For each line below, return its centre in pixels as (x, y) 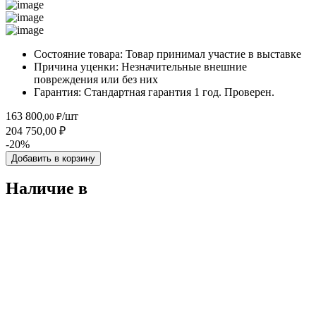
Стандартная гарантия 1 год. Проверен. (178, 92)
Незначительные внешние (184, 66)
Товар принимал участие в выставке (213, 54)
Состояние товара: (80, 54)
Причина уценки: (78, 66)
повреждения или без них (96, 79)
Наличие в (47, 189)
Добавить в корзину (53, 158)
